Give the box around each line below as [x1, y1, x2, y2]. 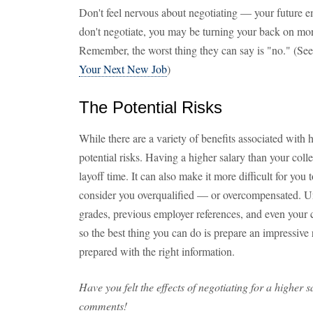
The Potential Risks [79, 98, 222, 117]
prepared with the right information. [79, 244, 235, 259]
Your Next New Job [79, 61, 167, 76]
